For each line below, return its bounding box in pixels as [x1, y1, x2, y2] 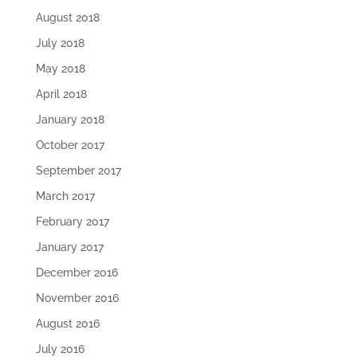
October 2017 [35, 139, 104, 152]
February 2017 [35, 215, 109, 229]
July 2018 [35, 37, 84, 50]
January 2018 [35, 113, 104, 127]
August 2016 [35, 317, 100, 331]
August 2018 [35, 11, 100, 25]
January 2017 [35, 241, 104, 254]
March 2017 [35, 190, 95, 203]
